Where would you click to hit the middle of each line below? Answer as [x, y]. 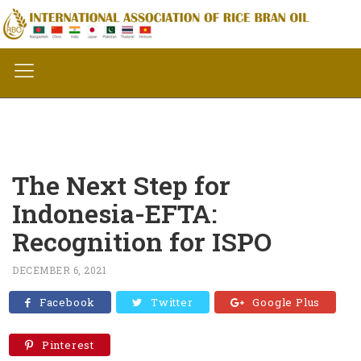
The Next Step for [121, 185]
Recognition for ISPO [142, 241]
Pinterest [68, 345]
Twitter [172, 303]
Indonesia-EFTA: [114, 213]
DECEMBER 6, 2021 [59, 270]
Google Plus [286, 303]
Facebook [67, 303]
